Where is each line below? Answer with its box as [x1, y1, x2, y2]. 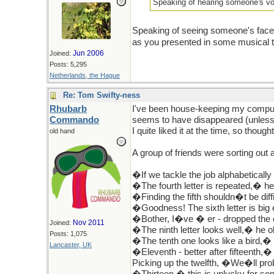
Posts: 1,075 [50, 230, 87, 237]
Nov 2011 [73, 218, 105, 227]
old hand [50, 127, 75, 135]
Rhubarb [50, 104, 87, 114]
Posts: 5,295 [50, 61, 87, 68]
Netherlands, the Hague [50, 72, 120, 79]
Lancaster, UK [50, 241, 92, 248]
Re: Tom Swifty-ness [63, 91, 140, 100]
